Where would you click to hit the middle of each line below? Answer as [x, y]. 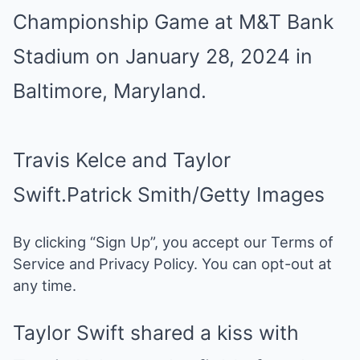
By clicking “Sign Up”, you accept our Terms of [173, 242]
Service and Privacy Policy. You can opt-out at [172, 264]
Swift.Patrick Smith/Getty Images [169, 194]
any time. [45, 285]
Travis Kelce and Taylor [122, 160]
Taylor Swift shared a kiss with [156, 333]
